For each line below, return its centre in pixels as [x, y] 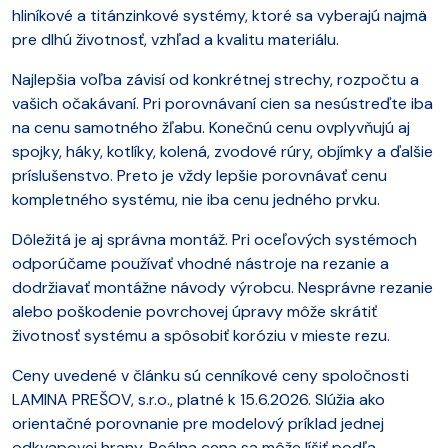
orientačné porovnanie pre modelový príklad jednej [198, 423]
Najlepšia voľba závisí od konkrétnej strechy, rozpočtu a [215, 79]
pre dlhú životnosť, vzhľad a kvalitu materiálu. [175, 39]
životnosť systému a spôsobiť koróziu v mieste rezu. [201, 335]
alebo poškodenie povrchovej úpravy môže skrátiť [194, 311]
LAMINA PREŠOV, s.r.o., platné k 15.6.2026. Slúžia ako [198, 399]
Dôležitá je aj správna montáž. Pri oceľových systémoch [214, 239]
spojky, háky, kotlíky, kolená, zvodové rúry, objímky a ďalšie [222, 151]
